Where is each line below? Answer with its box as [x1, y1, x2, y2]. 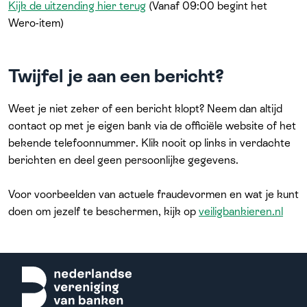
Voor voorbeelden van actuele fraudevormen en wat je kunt [8, 187, 299, 201]
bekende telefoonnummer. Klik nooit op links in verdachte [8, 136, 291, 149]
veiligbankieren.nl [199, 204, 283, 218]
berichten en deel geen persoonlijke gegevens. [8, 153, 238, 167]
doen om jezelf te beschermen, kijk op [8, 204, 199, 218]
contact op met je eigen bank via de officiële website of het [8, 119, 296, 132]
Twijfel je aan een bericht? [8, 66, 224, 87]
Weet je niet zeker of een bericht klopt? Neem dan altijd [8, 101, 282, 115]
